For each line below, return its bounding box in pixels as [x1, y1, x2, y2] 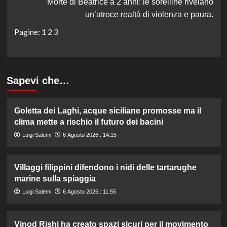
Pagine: [14, 27, 42, 37]
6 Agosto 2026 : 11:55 [62, 188, 116, 195]
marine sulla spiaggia [14, 174, 96, 183]
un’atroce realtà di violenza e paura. [85, 10, 213, 19]
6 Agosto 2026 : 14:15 [62, 131, 117, 138]
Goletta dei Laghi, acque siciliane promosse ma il [14, 106, 201, 115]
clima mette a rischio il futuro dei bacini [14, 117, 163, 126]
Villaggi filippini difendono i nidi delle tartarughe [14, 163, 197, 172]
